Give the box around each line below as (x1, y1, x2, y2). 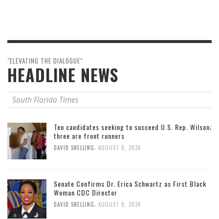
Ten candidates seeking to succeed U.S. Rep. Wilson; (54, 122, 212, 132)
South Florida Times (12, 95, 79, 106)
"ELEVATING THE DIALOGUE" (7, 56, 83, 66)
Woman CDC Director (54, 187, 117, 198)
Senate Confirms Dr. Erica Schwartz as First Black (54, 178, 206, 189)
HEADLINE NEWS (7, 63, 118, 88)
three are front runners (54, 131, 125, 141)
